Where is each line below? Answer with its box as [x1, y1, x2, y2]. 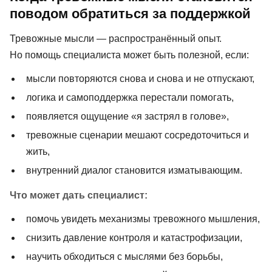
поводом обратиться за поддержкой [10, 5, 251, 21]
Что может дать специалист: [10, 190, 148, 200]
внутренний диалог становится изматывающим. [26, 165, 243, 175]
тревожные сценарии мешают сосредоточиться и [26, 129, 250, 140]
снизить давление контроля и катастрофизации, [26, 233, 243, 243]
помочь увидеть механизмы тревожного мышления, [26, 214, 260, 224]
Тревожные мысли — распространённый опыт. [10, 33, 222, 44]
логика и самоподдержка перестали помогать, [26, 92, 234, 103]
